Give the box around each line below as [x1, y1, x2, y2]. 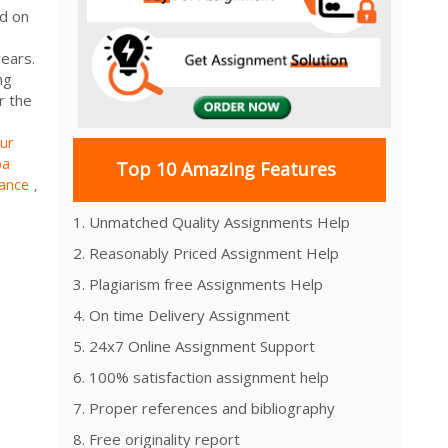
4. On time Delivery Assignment [73, 304, 290, 325]
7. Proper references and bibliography [73, 397, 335, 418]
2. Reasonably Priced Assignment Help [73, 242, 339, 263]
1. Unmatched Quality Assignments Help [73, 211, 350, 232]
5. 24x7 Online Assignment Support [73, 335, 315, 356]
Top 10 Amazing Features [115, 157, 336, 182]
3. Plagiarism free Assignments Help [73, 273, 323, 294]
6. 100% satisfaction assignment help [73, 366, 329, 387]
